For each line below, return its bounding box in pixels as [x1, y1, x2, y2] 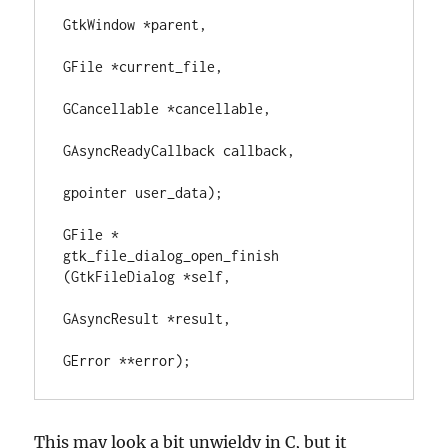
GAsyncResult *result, [63, 310, 232, 327]
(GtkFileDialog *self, [63, 268, 232, 285]
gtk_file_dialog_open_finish [63, 247, 280, 264]
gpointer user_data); [63, 184, 224, 201]
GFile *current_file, [63, 58, 224, 75]
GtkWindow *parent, [63, 16, 208, 33]
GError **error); [63, 352, 192, 369]
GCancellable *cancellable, [63, 100, 272, 117]
